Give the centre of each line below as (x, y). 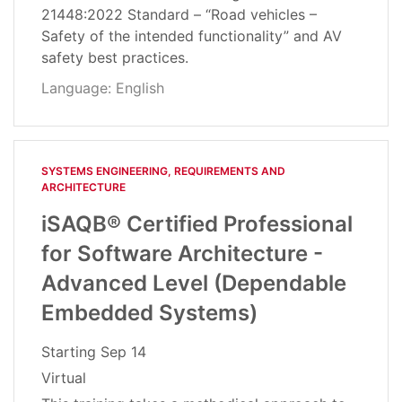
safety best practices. (115, 58)
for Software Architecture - (182, 254)
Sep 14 (123, 352)
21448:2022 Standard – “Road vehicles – (179, 15)
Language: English (103, 88)
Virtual (64, 378)
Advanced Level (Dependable (194, 284)
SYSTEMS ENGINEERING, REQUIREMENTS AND (163, 171)
